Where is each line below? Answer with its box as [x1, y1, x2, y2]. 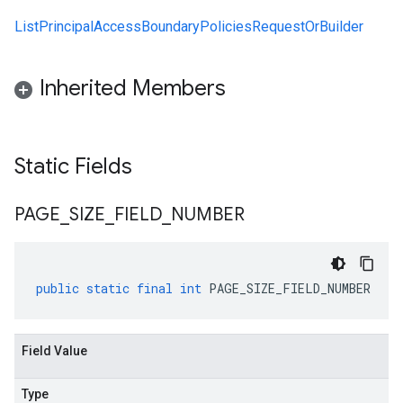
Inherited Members [40, 75, 226, 102]
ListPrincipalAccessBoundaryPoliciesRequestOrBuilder [14, 18, 363, 35]
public [36, 280, 79, 297]
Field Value [22, 344, 87, 358]
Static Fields [14, 153, 138, 180]
